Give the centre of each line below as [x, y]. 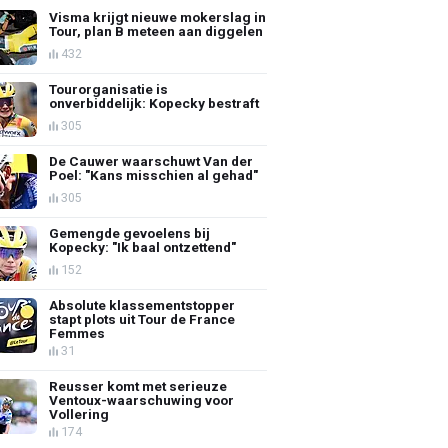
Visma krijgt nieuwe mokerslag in [158, 16]
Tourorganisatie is [109, 88]
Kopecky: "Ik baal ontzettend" [143, 246]
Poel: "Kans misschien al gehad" [154, 174]
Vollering [79, 413]
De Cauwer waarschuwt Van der [151, 160]
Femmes [77, 332]
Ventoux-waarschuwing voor [142, 399]
